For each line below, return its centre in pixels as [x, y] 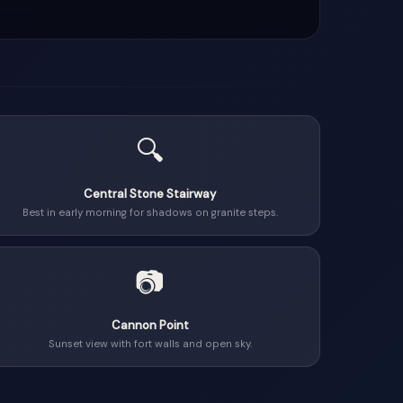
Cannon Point [150, 325]
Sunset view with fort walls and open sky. [150, 344]
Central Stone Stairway [150, 194]
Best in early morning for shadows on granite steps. [150, 213]
